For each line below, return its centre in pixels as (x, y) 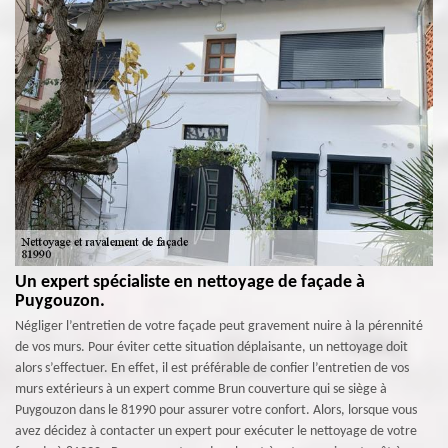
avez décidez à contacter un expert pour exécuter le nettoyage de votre (216, 431)
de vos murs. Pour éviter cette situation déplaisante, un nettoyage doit (211, 347)
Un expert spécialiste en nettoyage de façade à (190, 282)
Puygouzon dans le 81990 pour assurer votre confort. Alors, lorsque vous (216, 410)
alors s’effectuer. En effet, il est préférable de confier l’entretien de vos (212, 368)
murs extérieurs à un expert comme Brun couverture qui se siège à (201, 389)
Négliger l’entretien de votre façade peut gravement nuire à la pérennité (219, 326)
